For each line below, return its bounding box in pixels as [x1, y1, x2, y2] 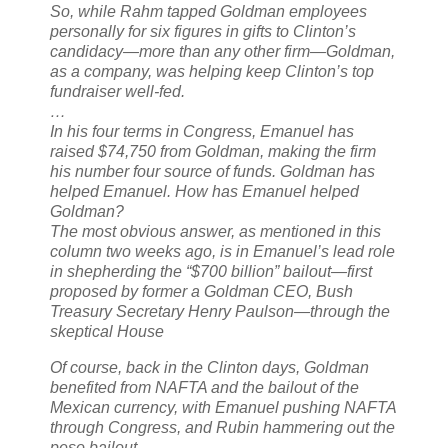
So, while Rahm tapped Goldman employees [50, 3, 367, 21]
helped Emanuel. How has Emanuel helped [50, 183, 359, 201]
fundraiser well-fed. [50, 83, 185, 101]
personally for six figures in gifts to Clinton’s [50, 23, 356, 41]
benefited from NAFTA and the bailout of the [50, 378, 359, 396]
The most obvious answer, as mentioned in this [50, 223, 381, 241]
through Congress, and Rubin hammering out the [50, 418, 395, 436]
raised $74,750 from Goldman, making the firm [50, 143, 376, 161]
